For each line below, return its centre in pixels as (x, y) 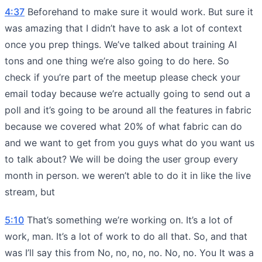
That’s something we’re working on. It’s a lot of (128, 220)
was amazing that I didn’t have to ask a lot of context (123, 28)
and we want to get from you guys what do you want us (130, 142)
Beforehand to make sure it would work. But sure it (139, 11)
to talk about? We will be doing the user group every (121, 159)
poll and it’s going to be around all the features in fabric (128, 110)
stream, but (30, 192)
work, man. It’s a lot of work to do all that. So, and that (126, 236)
